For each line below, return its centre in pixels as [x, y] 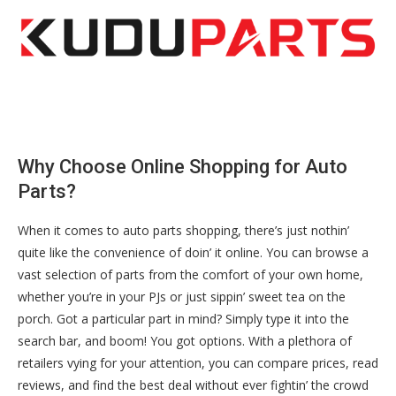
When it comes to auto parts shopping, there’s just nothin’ [183, 231]
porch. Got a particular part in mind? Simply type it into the [183, 319]
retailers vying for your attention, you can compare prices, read [198, 363]
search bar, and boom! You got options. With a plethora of [185, 341]
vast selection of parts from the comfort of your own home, [190, 275]
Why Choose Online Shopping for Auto [183, 167]
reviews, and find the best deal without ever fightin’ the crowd [193, 385]
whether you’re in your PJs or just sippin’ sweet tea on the [182, 297]
